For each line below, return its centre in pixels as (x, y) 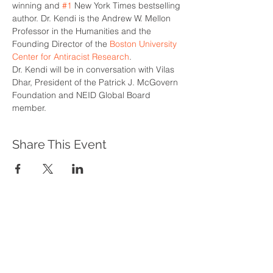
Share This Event (59, 144)
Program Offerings (84, 229)
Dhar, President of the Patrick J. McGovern (96, 82)
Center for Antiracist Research (71, 57)
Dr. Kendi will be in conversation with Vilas (94, 69)
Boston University (144, 44)
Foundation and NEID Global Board (83, 95)
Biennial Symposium (87, 258)
